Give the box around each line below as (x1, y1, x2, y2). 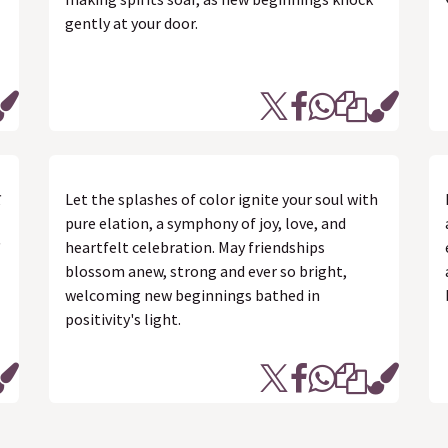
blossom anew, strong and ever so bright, (65, 261, 347, 281)
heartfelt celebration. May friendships (65, 237, 325, 257)
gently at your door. (65, 13, 198, 33)
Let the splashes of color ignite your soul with (65, 189, 378, 209)
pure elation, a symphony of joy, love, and (65, 213, 346, 233)
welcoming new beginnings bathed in (65, 285, 320, 305)
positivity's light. (65, 309, 181, 329)
